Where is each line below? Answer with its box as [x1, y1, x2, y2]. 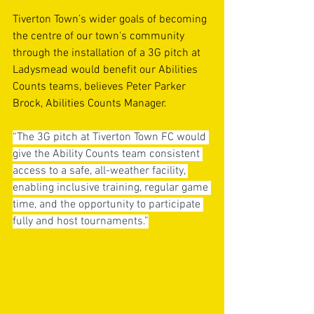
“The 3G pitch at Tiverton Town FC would [13, 130, 209, 144]
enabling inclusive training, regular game [13, 180, 211, 195]
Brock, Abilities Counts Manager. [13, 96, 167, 111]
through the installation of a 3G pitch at [13, 46, 203, 60]
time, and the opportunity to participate [13, 197, 203, 212]
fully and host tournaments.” [13, 214, 149, 228]
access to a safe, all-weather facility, [13, 163, 188, 178]
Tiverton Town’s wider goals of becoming [13, 12, 210, 27]
